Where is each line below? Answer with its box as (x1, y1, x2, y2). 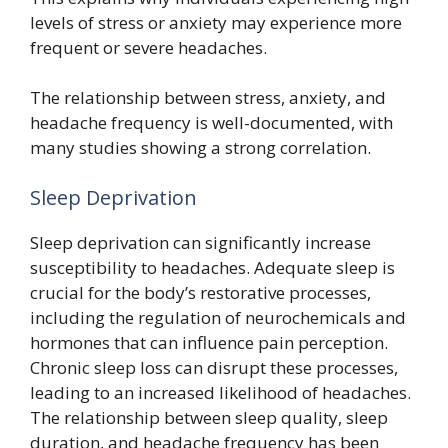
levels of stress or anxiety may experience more (30, 10, 402, 34)
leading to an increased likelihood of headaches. (30, 380, 411, 404)
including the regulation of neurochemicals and (30, 305, 406, 329)
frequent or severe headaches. (30, 35, 267, 59)
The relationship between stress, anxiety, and (30, 86, 386, 109)
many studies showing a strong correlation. (30, 136, 371, 159)
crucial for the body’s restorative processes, (30, 280, 371, 304)
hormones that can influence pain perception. (30, 330, 388, 354)
